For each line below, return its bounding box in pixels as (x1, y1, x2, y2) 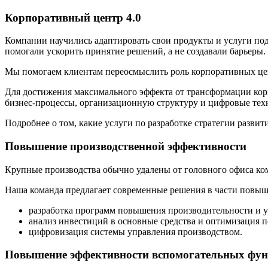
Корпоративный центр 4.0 (5, 11, 141, 24)
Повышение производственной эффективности (5, 139, 246, 153)
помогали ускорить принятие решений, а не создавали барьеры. (5, 46, 266, 57)
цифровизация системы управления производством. (29, 226, 242, 237)
